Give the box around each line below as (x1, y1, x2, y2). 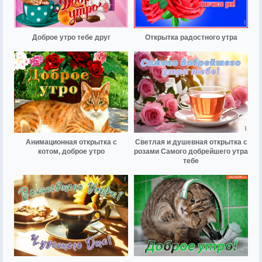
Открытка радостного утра (144, 33, 237, 42)
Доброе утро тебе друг (32, 33, 111, 42)
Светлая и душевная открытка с (135, 137, 247, 146)
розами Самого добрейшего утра (134, 147, 248, 156)
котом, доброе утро (37, 147, 105, 156)
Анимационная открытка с (25, 137, 117, 146)
